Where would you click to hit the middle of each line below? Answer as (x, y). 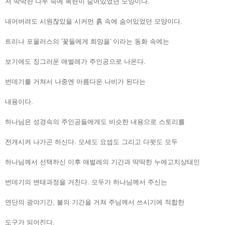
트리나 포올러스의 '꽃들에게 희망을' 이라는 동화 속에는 (87, 41)
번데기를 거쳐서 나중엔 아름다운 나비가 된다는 (75, 81)
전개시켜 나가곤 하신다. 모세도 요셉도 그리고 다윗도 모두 (91, 142)
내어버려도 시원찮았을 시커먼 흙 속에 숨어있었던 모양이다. (94, 21)
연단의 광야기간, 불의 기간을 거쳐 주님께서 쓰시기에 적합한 (95, 202)
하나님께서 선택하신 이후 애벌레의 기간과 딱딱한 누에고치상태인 (102, 162)
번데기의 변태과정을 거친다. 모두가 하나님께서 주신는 (86, 182)
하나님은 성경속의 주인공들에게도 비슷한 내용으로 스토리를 (95, 122)
